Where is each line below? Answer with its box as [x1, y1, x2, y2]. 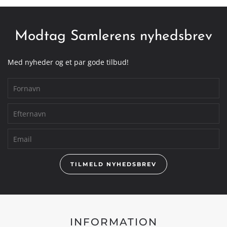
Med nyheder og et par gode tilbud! [8, 57, 129, 67]
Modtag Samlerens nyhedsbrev [15, 29, 212, 44]
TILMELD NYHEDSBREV [70, 161, 157, 168]
